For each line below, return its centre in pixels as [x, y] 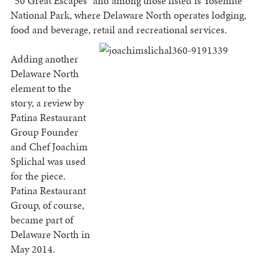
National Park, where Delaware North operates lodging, [128, 15]
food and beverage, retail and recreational [100, 30]
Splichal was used [48, 161]
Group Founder [44, 132]
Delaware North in [50, 235]
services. [208, 30]
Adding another [44, 59]
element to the [41, 88]
